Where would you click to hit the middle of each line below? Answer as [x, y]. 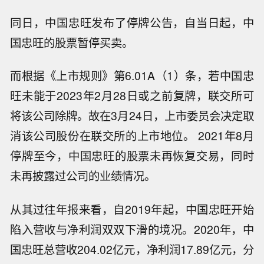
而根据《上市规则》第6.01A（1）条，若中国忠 [132, 76]
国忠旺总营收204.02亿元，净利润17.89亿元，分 [132, 250]
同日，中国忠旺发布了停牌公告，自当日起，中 [132, 22]
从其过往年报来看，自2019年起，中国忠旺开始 [132, 209]
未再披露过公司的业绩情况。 [83, 176]
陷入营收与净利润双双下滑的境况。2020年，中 [132, 230]
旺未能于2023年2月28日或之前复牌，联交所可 [132, 96]
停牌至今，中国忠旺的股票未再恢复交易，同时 [132, 156]
